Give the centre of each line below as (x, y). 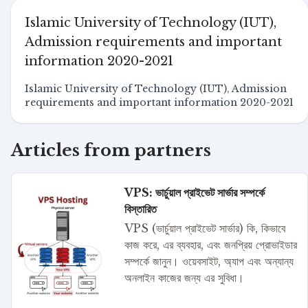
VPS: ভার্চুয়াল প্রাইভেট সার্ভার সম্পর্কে (194, 192)
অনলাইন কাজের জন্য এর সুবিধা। (184, 278)
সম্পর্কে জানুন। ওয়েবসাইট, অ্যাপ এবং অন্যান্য (209, 261)
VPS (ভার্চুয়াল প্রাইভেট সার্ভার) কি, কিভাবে (205, 228)
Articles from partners (111, 150)
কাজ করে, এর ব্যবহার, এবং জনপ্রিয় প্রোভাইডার (210, 245)
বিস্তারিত (140, 209)
